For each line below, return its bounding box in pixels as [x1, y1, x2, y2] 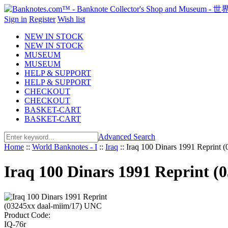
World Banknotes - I [32, 142, 97, 151]
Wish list [58, 15, 85, 23]
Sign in [4, 15, 27, 23]
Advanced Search [98, 132, 155, 141]
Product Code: [4, 210, 50, 219]
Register [29, 15, 55, 23]
